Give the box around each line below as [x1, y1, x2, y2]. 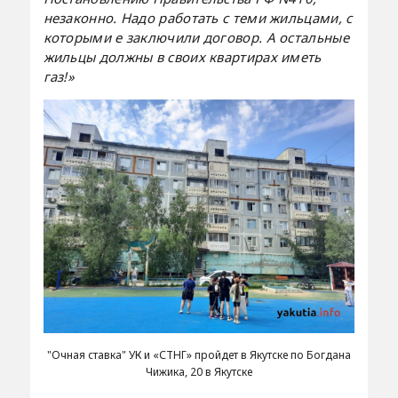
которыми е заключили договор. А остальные [43, 28, 349, 46]
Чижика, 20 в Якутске [145, 364, 252, 380]
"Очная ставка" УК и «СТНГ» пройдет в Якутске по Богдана [46, 347, 351, 363]
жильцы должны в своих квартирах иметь [43, 47, 322, 66]
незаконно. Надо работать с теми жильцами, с [43, 8, 353, 27]
